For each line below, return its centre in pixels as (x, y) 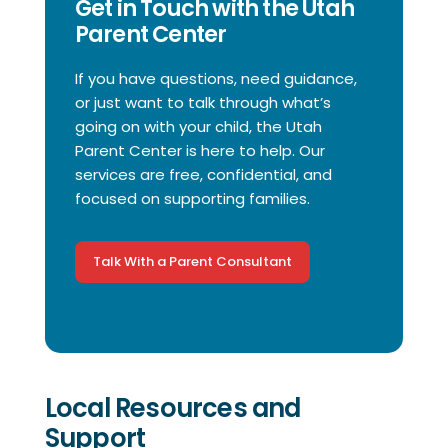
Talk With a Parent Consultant (192, 261)
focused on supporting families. (192, 198)
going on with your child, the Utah (198, 126)
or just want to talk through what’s (202, 102)
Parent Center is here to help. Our (199, 150)
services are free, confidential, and (203, 174)
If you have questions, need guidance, (215, 78)
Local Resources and (172, 408)
